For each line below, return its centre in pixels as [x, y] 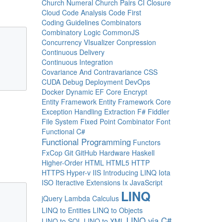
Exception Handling [72, 111]
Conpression [136, 42]
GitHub [86, 153]
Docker [53, 92]
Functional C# [63, 131]
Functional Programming [86, 142]
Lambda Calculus [91, 198]
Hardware [114, 153]
